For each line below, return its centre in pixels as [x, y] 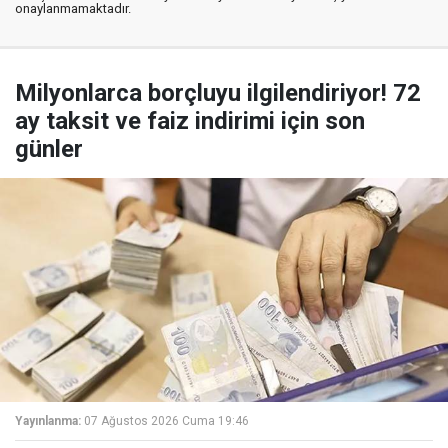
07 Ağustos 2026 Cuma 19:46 [166, 421]
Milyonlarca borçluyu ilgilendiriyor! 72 [218, 93]
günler [49, 149]
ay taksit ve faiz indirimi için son [190, 121]
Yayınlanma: [48, 421]
